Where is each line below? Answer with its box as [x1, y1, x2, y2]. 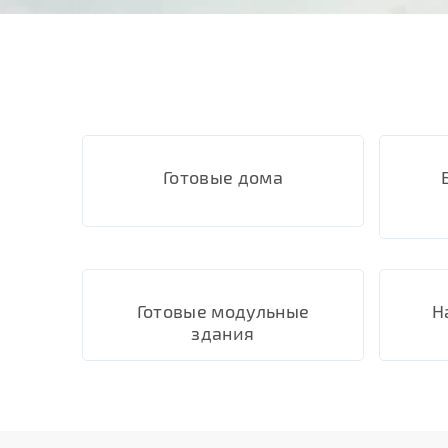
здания [191, 322, 255, 344]
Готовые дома [163, 166, 283, 188]
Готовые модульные [136, 300, 310, 322]
